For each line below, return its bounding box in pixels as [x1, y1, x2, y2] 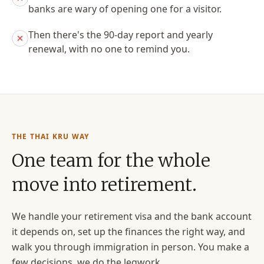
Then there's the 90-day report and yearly [28, 28, 213, 41]
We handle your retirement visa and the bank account [12, 210, 252, 223]
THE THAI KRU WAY [12, 131, 90, 141]
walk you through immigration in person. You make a [12, 240, 249, 253]
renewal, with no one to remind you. [28, 42, 190, 55]
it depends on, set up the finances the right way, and [12, 225, 245, 238]
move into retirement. [12, 173, 197, 196]
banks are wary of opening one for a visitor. [28, 2, 222, 15]
